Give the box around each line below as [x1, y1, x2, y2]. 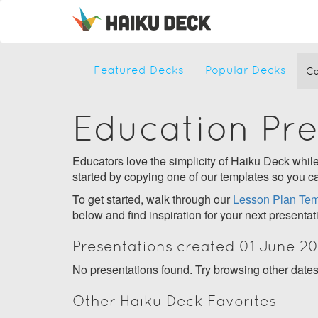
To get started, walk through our [72, 191, 233, 207]
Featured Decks [94, 63, 184, 77]
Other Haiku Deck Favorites [72, 292, 276, 309]
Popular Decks [205, 63, 286, 77]
